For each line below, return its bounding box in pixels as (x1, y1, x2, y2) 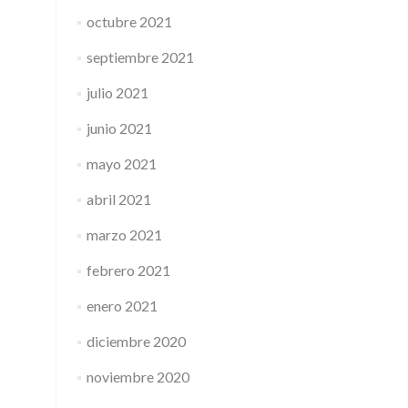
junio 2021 (86, 119, 152, 137)
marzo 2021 (86, 226, 162, 243)
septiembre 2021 (86, 48, 194, 66)
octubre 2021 (86, 13, 172, 30)
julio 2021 (86, 84, 148, 101)
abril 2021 (86, 190, 151, 208)
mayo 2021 (86, 155, 157, 172)
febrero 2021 (86, 261, 170, 279)
